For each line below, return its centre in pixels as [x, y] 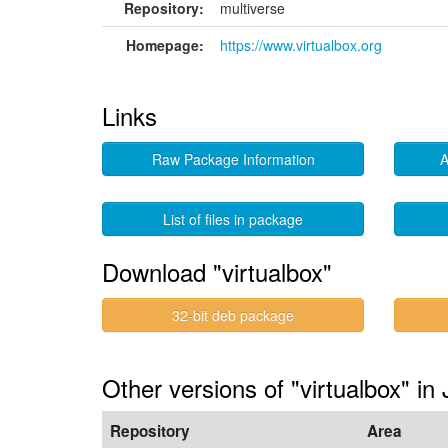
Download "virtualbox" [217, 271]
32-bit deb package [233, 315]
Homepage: [165, 45]
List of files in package [233, 219]
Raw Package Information [233, 159]
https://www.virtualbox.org [301, 45]
